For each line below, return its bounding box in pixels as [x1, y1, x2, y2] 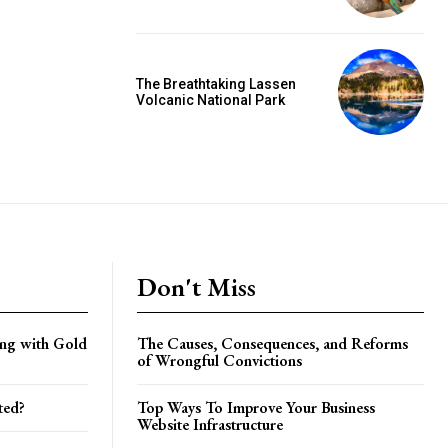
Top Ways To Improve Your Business [137, 396, 375, 418]
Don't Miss [137, 269, 256, 304]
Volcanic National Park [136, 91, 285, 108]
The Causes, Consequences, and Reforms [137, 332, 408, 354]
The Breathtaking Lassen [136, 75, 296, 92]
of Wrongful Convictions [137, 349, 302, 371]
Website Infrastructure [137, 413, 283, 435]
